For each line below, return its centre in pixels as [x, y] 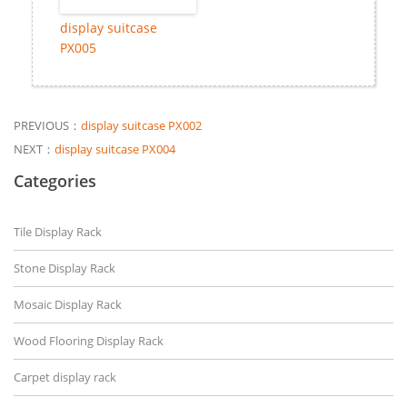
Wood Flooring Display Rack [89, 341]
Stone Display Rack [65, 268]
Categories [55, 181]
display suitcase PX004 [115, 149]
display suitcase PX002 [141, 126]
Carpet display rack [65, 377]
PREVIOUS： [47, 126]
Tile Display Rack [58, 232]
